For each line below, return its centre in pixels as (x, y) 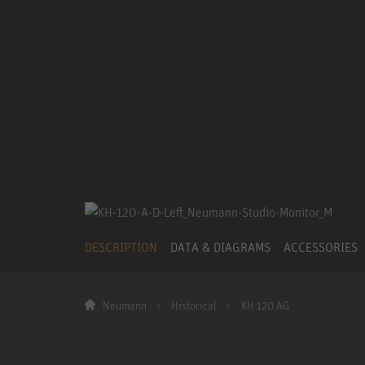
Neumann (125, 306)
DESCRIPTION (121, 246)
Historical (193, 306)
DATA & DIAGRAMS (220, 246)
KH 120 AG (265, 306)
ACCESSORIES (321, 246)
